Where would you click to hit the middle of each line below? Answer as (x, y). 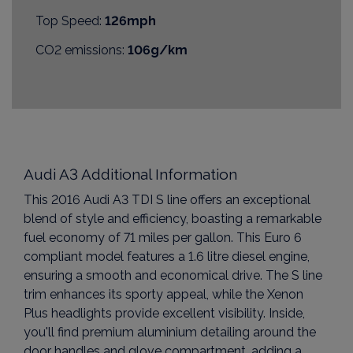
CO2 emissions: (80, 50)
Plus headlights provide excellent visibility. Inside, (164, 313)
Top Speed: (69, 20)
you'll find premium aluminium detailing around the (170, 332)
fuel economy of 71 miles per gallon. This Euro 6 (163, 237)
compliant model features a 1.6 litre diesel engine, (167, 256)
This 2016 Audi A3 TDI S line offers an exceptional (167, 199)
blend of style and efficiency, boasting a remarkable (173, 218)
